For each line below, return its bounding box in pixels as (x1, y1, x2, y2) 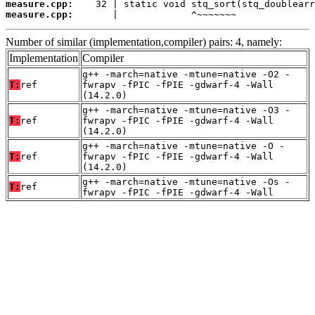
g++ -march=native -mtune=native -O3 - (82, 105, 290, 116)
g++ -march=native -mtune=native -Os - (82, 176, 290, 188)
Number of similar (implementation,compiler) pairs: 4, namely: (6, 36, 282, 49)
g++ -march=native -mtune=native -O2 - (82, 69, 290, 80)
